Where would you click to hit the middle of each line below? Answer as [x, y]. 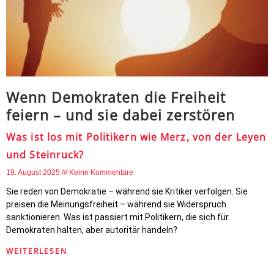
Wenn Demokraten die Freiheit [116, 97]
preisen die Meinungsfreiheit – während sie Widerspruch [116, 204]
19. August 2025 [34, 172]
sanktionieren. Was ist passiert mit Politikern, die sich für [117, 217]
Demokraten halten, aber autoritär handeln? [92, 230]
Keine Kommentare [101, 172]
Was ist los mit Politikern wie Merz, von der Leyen [136, 137]
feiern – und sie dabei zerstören [121, 115]
